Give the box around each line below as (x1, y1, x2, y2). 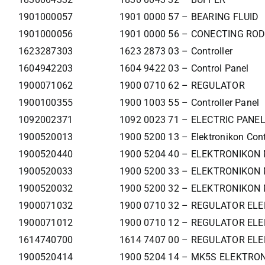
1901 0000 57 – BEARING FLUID (119, 11, 259, 23)
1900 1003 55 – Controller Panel (119, 97, 260, 109)
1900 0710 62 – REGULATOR (119, 80, 245, 92)
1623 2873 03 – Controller (119, 46, 232, 57)
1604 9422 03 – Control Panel (119, 63, 249, 75)
